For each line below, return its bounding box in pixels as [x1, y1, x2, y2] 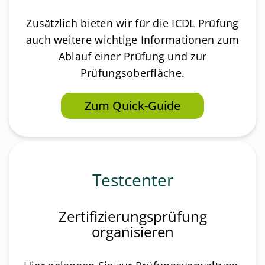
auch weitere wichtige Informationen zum [25, 32, 240, 47]
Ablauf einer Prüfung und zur [58, 49, 207, 63]
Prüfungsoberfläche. [80, 65, 185, 80]
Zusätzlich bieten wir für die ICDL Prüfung [26, 15, 239, 30]
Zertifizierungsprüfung [58, 206, 207, 226]
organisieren [91, 222, 174, 241]
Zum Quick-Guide [85, 97, 180, 114]
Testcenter [92, 169, 173, 192]
